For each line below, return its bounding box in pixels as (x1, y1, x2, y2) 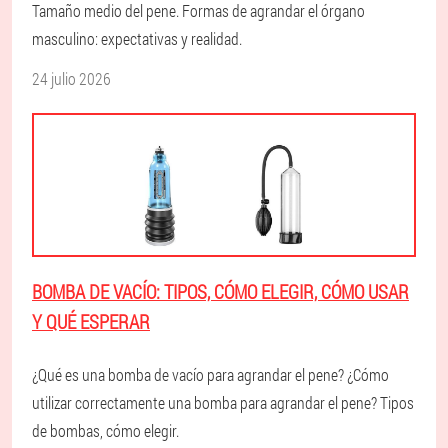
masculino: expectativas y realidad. (32, 28, 242, 50)
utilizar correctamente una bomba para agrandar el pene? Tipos (32, 392, 414, 414)
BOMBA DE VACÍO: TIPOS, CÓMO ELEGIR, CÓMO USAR (32, 279, 409, 305)
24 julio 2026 (32, 68, 111, 90)
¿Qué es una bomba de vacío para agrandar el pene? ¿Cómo (32, 364, 389, 386)
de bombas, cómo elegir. (32, 420, 179, 442)
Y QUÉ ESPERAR (32, 309, 150, 335)
